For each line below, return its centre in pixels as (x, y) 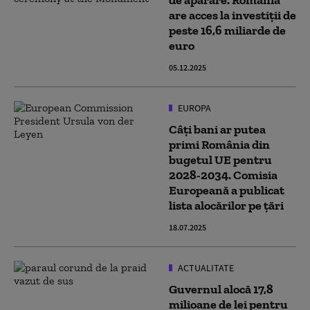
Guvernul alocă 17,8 (221, 289)
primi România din (219, 145)
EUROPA (193, 108)
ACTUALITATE (205, 268)
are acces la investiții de (232, 15)
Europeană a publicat (227, 190)
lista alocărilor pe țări (226, 206)
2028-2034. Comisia (223, 175)
